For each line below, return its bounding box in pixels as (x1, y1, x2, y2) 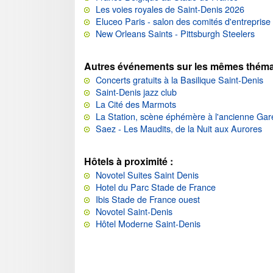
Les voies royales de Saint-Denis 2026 (96, 2, 244, 16)
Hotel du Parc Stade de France (96, 180, 216, 194)
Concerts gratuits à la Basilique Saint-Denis (96, 73, 263, 87)
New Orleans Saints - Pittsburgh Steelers (96, 27, 255, 40)
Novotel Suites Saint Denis (96, 168, 199, 182)
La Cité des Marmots (96, 97, 176, 111)
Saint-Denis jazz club (96, 85, 177, 99)
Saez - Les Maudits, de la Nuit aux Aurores (96, 122, 262, 135)
